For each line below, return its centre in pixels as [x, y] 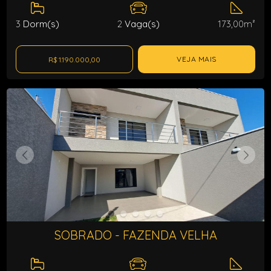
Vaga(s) [141, 24]
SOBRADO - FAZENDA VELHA [135, 235]
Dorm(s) [40, 24]
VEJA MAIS [197, 59]
